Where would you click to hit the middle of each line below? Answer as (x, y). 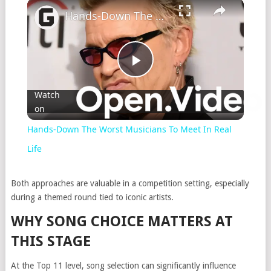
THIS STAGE (51, 242)
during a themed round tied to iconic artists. (92, 198)
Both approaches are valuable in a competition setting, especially (130, 184)
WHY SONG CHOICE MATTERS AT (122, 222)
